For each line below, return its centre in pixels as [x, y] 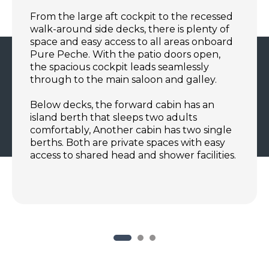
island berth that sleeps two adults [113, 117]
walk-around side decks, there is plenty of [130, 29]
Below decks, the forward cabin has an [122, 104]
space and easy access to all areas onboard [131, 41]
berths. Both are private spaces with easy [128, 142]
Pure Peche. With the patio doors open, [125, 54]
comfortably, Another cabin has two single [131, 130]
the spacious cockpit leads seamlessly [119, 67]
